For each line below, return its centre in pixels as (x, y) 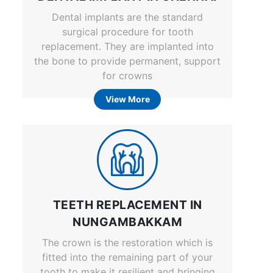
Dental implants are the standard (127, 17)
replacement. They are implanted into (127, 47)
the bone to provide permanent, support (127, 61)
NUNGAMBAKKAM (127, 222)
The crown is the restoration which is (127, 242)
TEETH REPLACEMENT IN (127, 204)
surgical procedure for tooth (127, 32)
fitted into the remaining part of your (127, 257)
